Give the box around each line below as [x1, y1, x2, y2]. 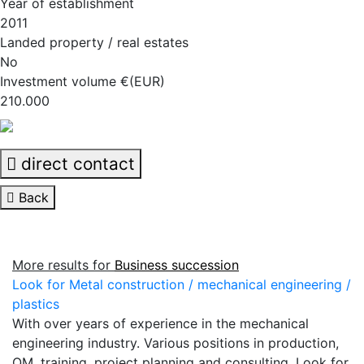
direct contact [16, 153, 135, 174]
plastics [12, 295, 59, 312]
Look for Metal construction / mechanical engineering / [12, 275, 351, 292]
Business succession [115, 256, 239, 273]
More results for [12, 256, 115, 273]
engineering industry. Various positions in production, [12, 334, 339, 351]
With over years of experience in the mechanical [12, 314, 309, 331]
